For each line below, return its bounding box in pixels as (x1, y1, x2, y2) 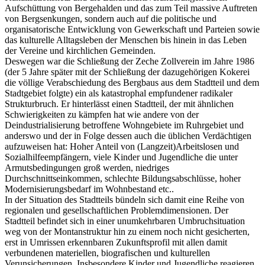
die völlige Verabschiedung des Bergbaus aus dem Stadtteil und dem (5, 77, 259, 88)
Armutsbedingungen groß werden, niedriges (5, 162, 169, 173)
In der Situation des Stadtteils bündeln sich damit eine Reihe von (5, 194, 244, 205)
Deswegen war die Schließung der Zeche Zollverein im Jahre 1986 (5, 56, 254, 66)
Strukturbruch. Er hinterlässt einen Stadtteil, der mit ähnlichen (5, 98, 234, 109)
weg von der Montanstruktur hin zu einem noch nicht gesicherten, (5, 226, 250, 237)
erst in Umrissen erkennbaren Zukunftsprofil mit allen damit (5, 237, 227, 247)
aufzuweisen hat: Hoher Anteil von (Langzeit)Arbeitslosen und (5, 141, 239, 151)
